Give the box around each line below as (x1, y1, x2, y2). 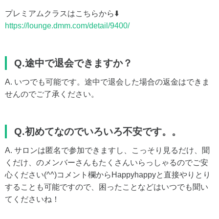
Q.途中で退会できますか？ (14, 57, 132, 68)
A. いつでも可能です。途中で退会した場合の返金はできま (5, 77, 210, 86)
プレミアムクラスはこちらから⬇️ (5, 9, 119, 18)
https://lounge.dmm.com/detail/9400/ (5, 21, 130, 30)
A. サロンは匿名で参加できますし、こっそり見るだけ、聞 (5, 146, 210, 154)
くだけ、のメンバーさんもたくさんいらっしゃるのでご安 (5, 158, 208, 167)
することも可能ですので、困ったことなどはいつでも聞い (5, 182, 208, 191)
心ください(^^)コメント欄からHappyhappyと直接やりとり (5, 170, 211, 179)
